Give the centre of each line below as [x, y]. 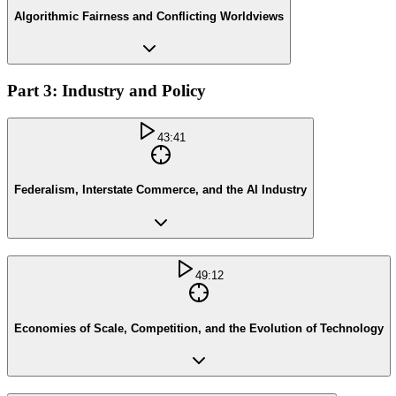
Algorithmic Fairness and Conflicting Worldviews [149, 16]
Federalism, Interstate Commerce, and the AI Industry [160, 190]
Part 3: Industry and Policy [107, 90]
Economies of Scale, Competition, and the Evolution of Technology [199, 328]
